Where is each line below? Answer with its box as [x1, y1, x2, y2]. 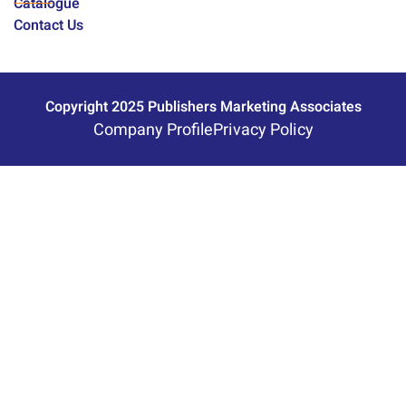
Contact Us [14, 14, 83, 36]
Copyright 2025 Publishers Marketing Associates [44, 95, 362, 118]
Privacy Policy [212, 117, 314, 142]
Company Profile [92, 117, 213, 142]
